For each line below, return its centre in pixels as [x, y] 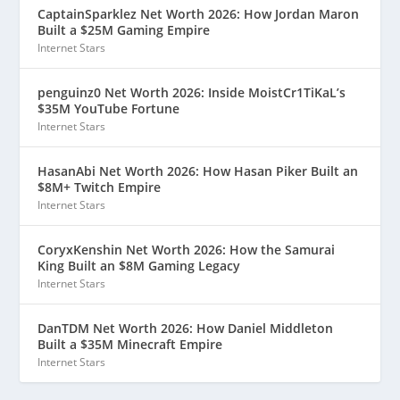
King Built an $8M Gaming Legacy [139, 266]
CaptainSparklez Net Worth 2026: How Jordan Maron [199, 14]
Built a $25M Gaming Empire [124, 30]
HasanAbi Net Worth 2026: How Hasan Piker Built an [198, 171]
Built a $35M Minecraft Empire [130, 345]
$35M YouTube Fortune [109, 109]
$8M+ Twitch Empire [100, 187]
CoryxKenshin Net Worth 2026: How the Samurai [187, 250]
